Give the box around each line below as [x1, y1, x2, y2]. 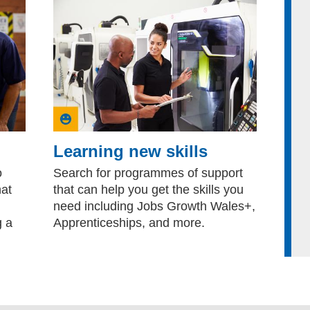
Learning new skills [53, 141, 208, 161]
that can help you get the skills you [53, 182, 244, 197]
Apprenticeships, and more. [53, 215, 206, 230]
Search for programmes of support [53, 165, 244, 180]
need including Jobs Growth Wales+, [53, 199, 256, 213]
